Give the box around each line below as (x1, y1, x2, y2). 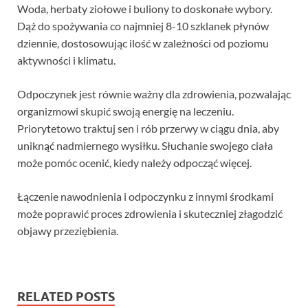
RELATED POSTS (17, 289, 115, 305)
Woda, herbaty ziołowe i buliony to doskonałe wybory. (17, 2, 272, 16)
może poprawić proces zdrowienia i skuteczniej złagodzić (17, 207, 283, 221)
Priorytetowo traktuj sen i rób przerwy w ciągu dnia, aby (17, 122, 279, 135)
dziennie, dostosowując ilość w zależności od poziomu (17, 36, 269, 50)
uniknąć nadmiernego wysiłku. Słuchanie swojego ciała (17, 139, 273, 153)
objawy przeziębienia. (17, 224, 118, 238)
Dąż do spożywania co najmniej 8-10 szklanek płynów (17, 19, 269, 33)
